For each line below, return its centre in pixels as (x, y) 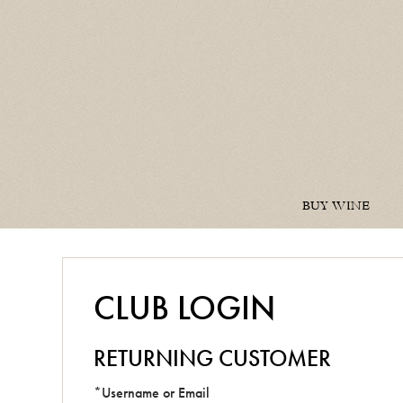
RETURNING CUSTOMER (212, 359)
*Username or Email (152, 392)
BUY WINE (336, 206)
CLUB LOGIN (184, 308)
